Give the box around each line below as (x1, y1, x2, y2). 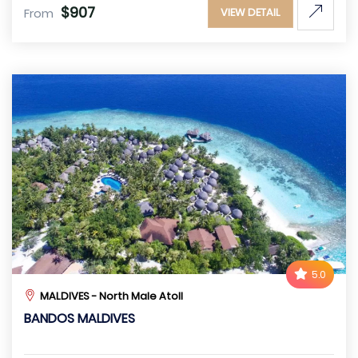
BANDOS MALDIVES (24, 309, 135, 328)
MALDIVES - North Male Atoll (40, 288, 183, 304)
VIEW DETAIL (221, 5, 280, 20)
